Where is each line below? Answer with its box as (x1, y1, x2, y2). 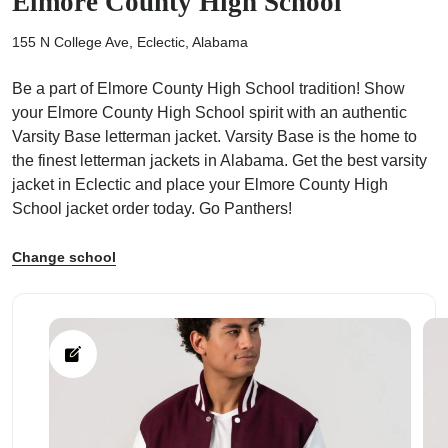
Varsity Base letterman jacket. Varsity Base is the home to (12, 128, 417, 146)
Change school (12, 249, 116, 266)
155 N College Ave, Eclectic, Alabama (12, 34, 248, 51)
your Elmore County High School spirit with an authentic (12, 104, 407, 122)
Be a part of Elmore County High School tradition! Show (12, 80, 405, 98)
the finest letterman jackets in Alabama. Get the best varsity (12, 152, 427, 170)
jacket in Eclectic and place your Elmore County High (12, 176, 388, 194)
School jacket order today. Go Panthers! (12, 200, 292, 218)
